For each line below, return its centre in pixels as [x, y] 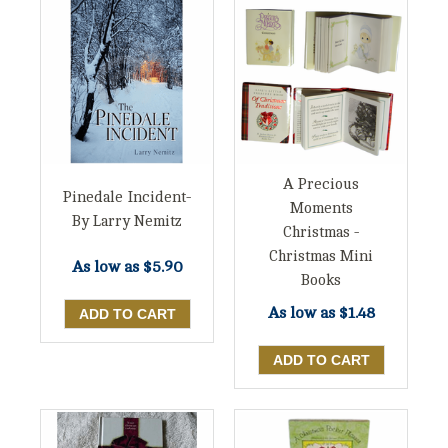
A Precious [321, 185]
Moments [321, 209]
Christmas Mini [321, 257]
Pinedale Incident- [127, 198]
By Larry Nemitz [127, 222]
